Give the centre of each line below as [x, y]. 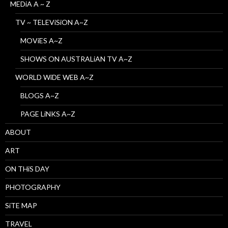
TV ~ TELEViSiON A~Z [52, 22]
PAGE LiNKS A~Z [48, 114]
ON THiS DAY [27, 169]
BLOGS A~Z [40, 96]
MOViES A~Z [41, 41]
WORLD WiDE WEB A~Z [54, 77]
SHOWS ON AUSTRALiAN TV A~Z [76, 59]
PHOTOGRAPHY [33, 187]
